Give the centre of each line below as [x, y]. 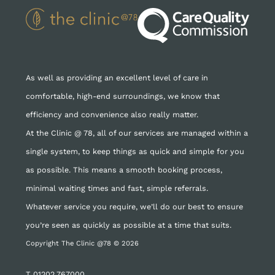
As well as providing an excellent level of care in [117, 78]
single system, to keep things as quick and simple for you [135, 152]
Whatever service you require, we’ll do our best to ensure [134, 207]
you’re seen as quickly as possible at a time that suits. [129, 225]
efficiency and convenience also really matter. [112, 115]
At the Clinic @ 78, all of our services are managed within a [137, 133]
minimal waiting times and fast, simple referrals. [117, 188]
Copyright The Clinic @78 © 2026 [82, 244]
